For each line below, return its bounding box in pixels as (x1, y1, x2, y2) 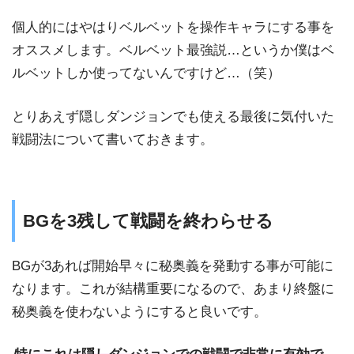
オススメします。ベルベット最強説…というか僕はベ (12, 43, 334, 58)
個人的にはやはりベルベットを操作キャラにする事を (12, 20, 334, 36)
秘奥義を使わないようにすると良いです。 (12, 303, 267, 319)
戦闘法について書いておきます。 (12, 131, 213, 147)
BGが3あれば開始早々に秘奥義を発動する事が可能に (12, 258, 333, 273)
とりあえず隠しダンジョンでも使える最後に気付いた (12, 108, 334, 124)
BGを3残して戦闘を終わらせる (23, 211, 273, 232)
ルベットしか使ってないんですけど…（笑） (12, 66, 281, 81)
